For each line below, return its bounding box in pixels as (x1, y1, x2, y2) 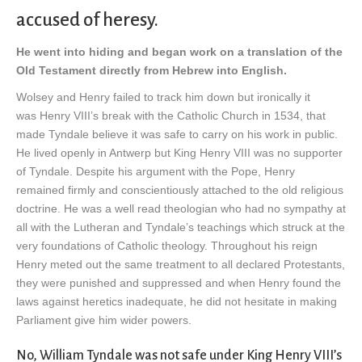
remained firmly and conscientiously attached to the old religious (16, 183, 343, 197)
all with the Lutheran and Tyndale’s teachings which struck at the (16, 221, 345, 234)
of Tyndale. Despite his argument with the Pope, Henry (16, 165, 295, 179)
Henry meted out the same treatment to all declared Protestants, (16, 258, 345, 271)
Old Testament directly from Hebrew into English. (16, 64, 290, 78)
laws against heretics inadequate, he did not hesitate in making (16, 295, 337, 309)
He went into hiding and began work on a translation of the (16, 45, 343, 59)
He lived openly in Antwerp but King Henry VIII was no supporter (16, 146, 343, 160)
